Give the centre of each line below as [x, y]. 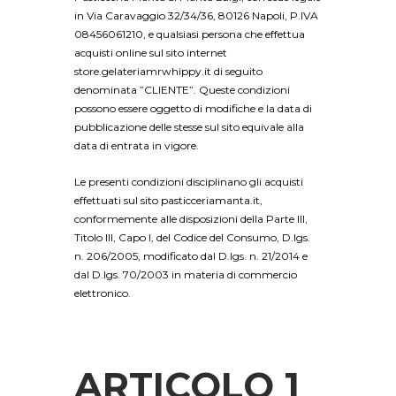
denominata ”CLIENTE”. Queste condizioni [182, 89]
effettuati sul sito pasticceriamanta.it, [168, 200]
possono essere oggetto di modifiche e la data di [193, 108]
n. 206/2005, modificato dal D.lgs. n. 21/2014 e [191, 255]
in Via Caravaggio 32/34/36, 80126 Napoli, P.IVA [196, 15]
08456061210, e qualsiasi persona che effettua [190, 34]
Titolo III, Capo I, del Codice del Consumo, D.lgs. [192, 237]
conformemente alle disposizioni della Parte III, [191, 218]
